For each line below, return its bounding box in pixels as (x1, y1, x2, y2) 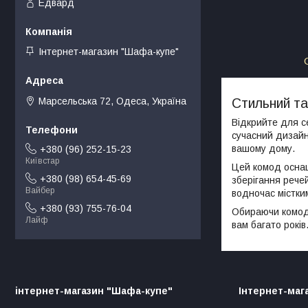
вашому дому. (232, 143, 295, 155)
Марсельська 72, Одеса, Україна (38, 95, 186, 107)
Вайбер (25, 186, 54, 196)
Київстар (25, 156, 59, 166)
